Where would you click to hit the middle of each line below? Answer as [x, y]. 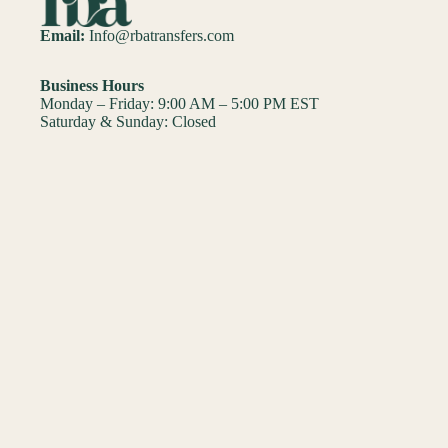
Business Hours [92, 86]
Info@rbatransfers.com [159, 36]
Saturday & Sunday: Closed [128, 122]
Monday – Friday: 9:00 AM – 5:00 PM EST [179, 104]
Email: [62, 36]
